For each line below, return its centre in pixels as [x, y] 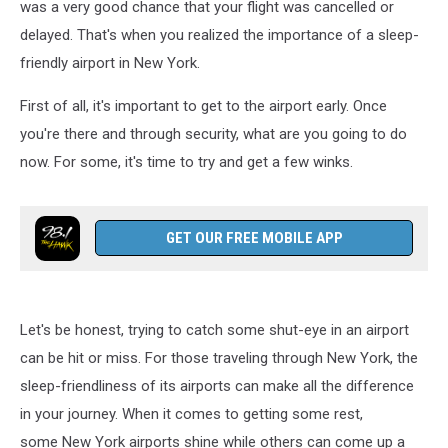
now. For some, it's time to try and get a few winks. [186, 162]
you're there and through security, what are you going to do [213, 134]
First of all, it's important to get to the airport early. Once [203, 106]
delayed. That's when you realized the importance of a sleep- [219, 35]
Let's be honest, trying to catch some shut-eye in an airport [214, 330]
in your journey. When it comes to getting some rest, [191, 414]
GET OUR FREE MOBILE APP [254, 238]
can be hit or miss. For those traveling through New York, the [219, 358]
